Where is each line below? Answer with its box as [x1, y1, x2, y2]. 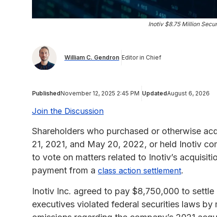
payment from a [32, 165, 98, 175]
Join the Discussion [32, 106, 104, 116]
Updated [142, 89, 167, 97]
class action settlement [98, 165, 181, 175]
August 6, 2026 [167, 89, 210, 97]
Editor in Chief [122, 54, 161, 62]
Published [32, 89, 61, 97]
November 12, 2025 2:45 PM [61, 89, 139, 97]
